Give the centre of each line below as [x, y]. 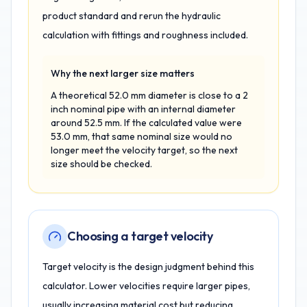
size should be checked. [101, 164]
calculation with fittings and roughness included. [145, 35]
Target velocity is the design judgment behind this [148, 267]
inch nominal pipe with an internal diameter [143, 109]
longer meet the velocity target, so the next [144, 150]
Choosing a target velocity [140, 236]
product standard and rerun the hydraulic [132, 16]
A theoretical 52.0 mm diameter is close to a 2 [149, 95]
